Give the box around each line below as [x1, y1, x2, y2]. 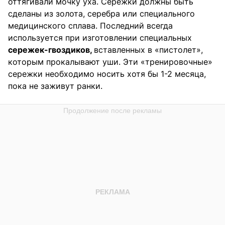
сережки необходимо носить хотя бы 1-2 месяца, [8, 68, 206, 79]
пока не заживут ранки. [8, 80, 102, 91]
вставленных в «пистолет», [94, 44, 203, 55]
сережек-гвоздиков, [8, 44, 94, 55]
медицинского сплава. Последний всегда [8, 20, 173, 31]
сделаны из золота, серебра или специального [8, 8, 195, 19]
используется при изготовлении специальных [8, 32, 192, 43]
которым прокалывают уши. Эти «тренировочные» [8, 56, 212, 67]
